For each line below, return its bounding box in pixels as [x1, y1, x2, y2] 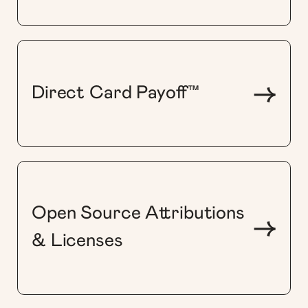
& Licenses [32, 232, 123, 251]
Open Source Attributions [32, 204, 245, 223]
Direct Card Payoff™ [32, 83, 199, 102]
